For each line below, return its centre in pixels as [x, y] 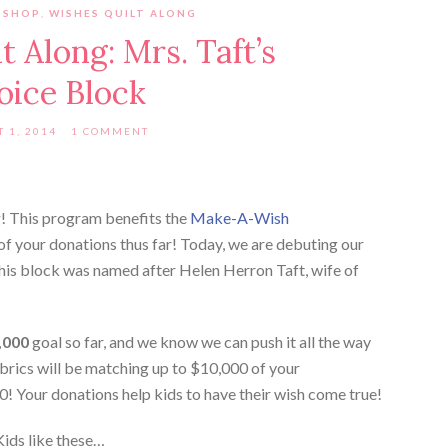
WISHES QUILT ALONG [123, 12]
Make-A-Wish [239, 217]
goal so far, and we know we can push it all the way [201, 341]
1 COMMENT [109, 130]
